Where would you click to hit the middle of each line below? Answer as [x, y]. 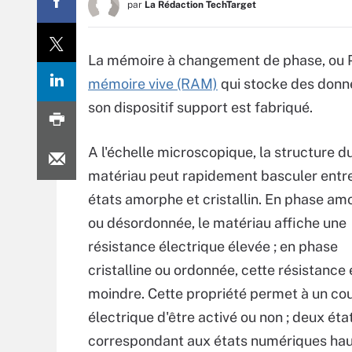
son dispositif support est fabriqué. [200, 107]
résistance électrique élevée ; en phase [213, 246]
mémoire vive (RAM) [153, 84]
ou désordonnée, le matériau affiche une [217, 223]
